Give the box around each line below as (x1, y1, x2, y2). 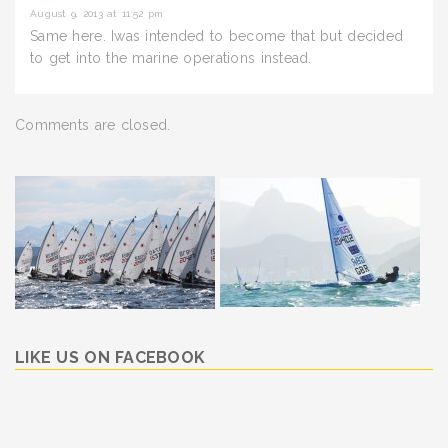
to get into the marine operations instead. (30, 50, 312, 66)
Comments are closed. (15, 117, 171, 133)
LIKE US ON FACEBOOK (15, 348, 206, 367)
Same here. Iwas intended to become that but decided (30, 28, 404, 44)
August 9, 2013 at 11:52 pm (30, 8, 164, 19)
